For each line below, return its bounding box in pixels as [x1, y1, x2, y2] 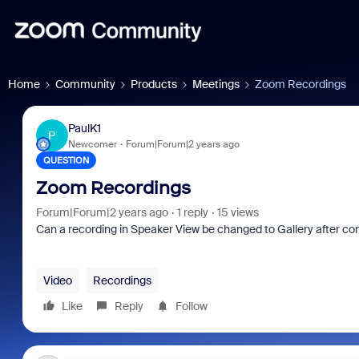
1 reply [176, 205, 208, 220]
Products [131, 77, 177, 91]
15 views [216, 205, 259, 220]
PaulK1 [67, 120, 101, 135]
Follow [175, 299, 208, 313]
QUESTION [42, 155, 89, 166]
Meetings [192, 77, 240, 91]
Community [55, 77, 115, 91]
